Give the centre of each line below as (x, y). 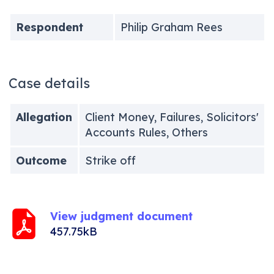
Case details (49, 83)
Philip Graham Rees (171, 27)
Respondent (49, 27)
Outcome (41, 160)
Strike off (110, 160)
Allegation (44, 117)
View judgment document (121, 216)
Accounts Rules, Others (146, 132)
